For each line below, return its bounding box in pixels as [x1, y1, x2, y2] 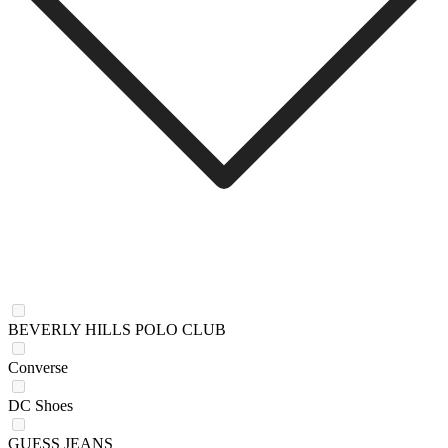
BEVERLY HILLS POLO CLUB [8, 320, 226, 338]
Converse [8, 358, 68, 376]
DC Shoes [8, 396, 73, 414]
